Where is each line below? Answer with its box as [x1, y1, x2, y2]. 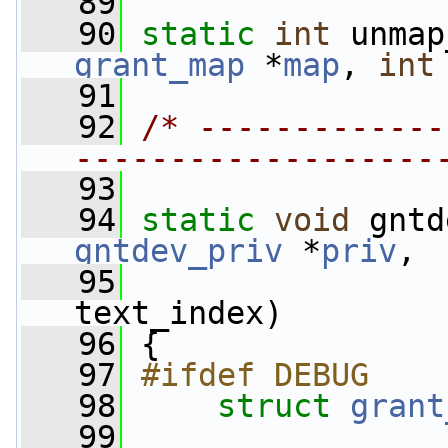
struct [217, 388, 350, 424]
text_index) [74, 295, 283, 331]
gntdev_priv [74, 233, 283, 269]
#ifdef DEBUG [141, 357, 369, 393]
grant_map [74, 47, 245, 83]
